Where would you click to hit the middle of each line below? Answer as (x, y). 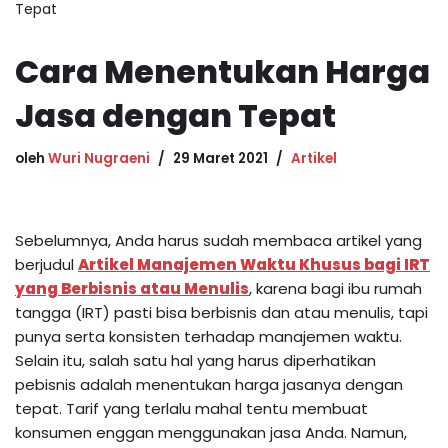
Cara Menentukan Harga (222, 71)
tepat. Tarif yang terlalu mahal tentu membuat (191, 408)
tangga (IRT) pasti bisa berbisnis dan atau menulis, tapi (221, 312)
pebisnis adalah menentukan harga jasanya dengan (209, 384)
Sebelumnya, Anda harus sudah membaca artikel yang (218, 240)
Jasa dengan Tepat (175, 115)
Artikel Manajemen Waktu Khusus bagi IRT (254, 264)
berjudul (46, 264)
